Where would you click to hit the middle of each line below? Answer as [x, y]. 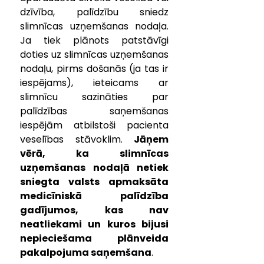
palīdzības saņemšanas [94, 111]
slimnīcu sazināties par [94, 97]
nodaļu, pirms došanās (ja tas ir [94, 69]
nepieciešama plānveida [94, 238]
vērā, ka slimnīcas [94, 154]
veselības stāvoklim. [77, 139]
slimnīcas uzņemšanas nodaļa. [94, 26]
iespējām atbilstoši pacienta [94, 125]
